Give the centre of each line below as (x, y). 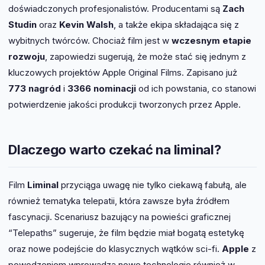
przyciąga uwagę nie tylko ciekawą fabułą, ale (153, 185)
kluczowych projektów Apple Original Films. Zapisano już (123, 72)
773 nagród (35, 88)
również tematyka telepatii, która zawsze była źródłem (119, 201)
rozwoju (27, 56)
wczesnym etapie (211, 40)
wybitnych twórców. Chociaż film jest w (90, 40)
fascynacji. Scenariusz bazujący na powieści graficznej (119, 217)
